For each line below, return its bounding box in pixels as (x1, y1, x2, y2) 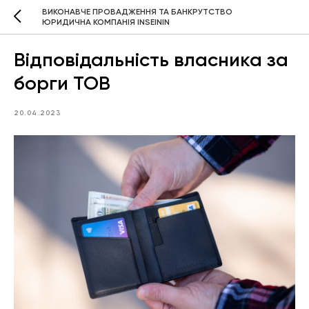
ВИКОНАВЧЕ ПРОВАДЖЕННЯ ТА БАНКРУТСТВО (41, 6, 232, 17)
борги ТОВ (14, 72, 110, 94)
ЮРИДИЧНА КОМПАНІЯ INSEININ (41, 17, 170, 27)
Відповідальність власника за (14, 48, 288, 71)
